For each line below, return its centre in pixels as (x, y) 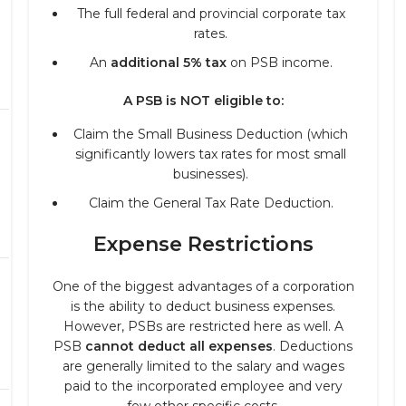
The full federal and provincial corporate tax (211, 14)
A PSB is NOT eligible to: (203, 101)
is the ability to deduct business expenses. (203, 306)
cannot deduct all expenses (179, 346)
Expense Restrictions (203, 244)
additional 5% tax (168, 63)
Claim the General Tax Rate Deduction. (211, 203)
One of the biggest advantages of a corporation (203, 286)
